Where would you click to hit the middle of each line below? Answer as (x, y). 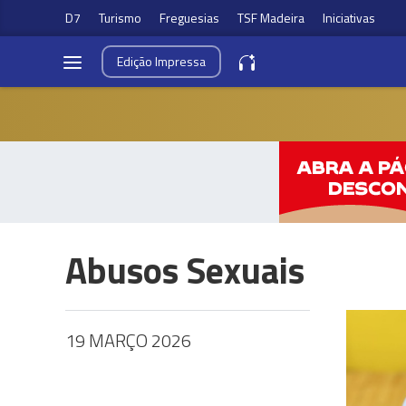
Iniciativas (349, 18)
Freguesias (189, 18)
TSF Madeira (271, 18)
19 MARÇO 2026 (128, 340)
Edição (136, 61)
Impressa (180, 61)
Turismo (120, 18)
